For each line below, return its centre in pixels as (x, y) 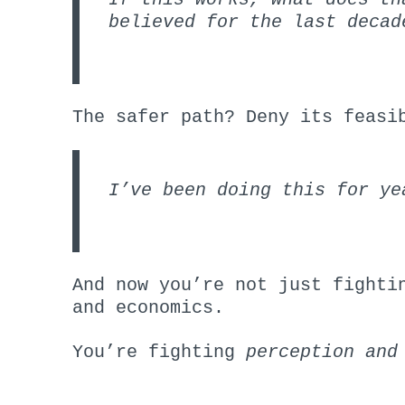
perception (300, 352)
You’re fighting (159, 352)
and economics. (148, 307)
